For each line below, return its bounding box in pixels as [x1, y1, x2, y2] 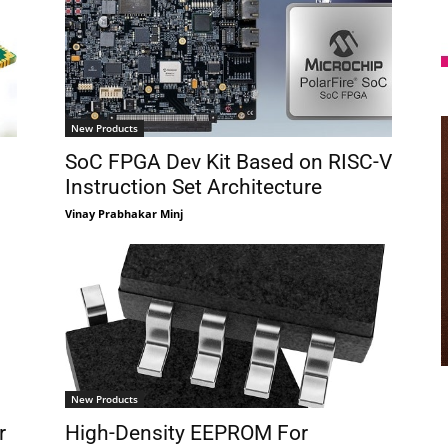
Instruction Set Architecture [64, 174, 322, 199]
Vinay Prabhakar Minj [64, 205, 183, 221]
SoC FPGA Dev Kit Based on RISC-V [64, 149, 392, 174]
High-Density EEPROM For [64, 420, 308, 445]
